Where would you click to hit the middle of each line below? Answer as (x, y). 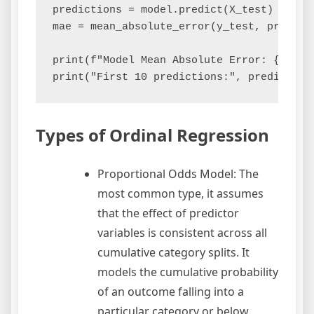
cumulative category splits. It (173, 253)
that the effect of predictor (168, 213)
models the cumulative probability (188, 272)
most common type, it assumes (180, 194)
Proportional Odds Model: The (178, 174)
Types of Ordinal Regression (152, 135)
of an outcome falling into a (171, 292)
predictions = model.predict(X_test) (163, 11)
